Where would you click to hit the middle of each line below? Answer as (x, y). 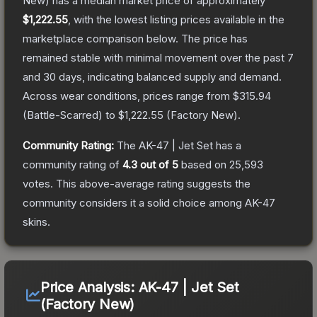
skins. (36, 221)
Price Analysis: (89, 287)
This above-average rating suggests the (152, 183)
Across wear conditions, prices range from (128, 96)
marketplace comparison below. (100, 38)
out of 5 (158, 164)
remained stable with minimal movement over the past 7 (158, 57)
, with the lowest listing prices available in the (176, 19)
